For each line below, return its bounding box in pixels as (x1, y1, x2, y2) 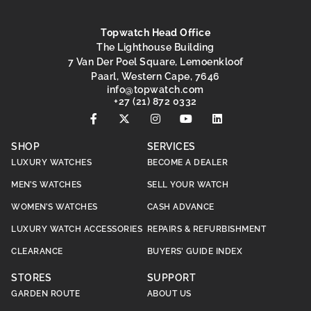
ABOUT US (146, 289, 192, 299)
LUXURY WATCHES (11, 158, 92, 167)
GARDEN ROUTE (11, 289, 80, 299)
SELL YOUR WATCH (146, 180, 229, 190)
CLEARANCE (11, 246, 63, 256)
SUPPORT (146, 272, 196, 283)
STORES (11, 272, 51, 283)
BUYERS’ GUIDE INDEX (146, 246, 243, 256)
